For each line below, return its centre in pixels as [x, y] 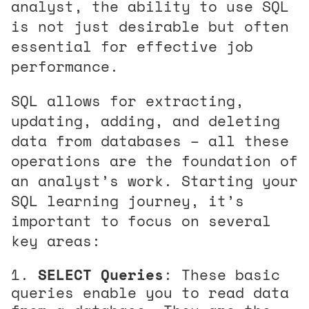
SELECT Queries [101, 274]
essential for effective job [132, 46]
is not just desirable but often [150, 26]
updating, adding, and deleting [146, 120]
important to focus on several [141, 220]
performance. [65, 66]
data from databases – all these [150, 140]
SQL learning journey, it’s [128, 200]
